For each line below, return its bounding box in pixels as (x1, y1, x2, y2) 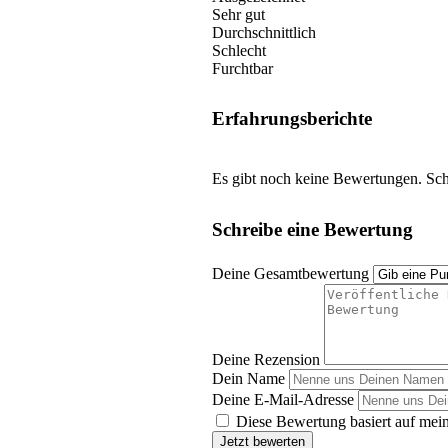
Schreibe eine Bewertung (212, 219, 413, 241)
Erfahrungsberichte (212, 108, 372, 130)
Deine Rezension (212, 351, 320, 369)
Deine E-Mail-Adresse (212, 391, 354, 409)
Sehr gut (212, 6, 265, 24)
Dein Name (212, 370, 285, 388)
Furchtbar (212, 60, 273, 78)
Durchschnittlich (212, 24, 316, 42)
